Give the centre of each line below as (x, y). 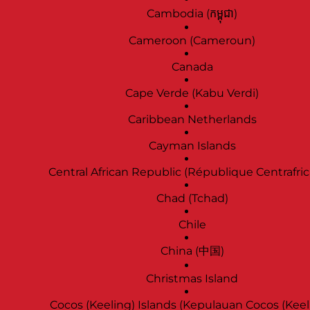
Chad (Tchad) (192, 199)
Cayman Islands (192, 146)
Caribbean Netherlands (192, 120)
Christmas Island (192, 279)
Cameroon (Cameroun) (192, 41)
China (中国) (192, 251)
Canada (192, 67)
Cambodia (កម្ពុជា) (192, 14)
